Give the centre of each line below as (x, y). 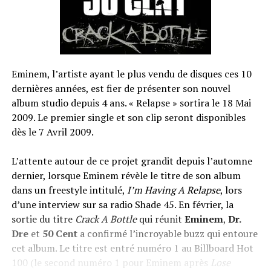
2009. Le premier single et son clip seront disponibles (128, 117)
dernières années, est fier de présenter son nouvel (121, 88)
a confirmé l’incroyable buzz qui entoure (167, 233)
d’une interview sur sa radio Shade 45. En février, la (122, 204)
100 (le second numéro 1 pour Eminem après (111, 263)
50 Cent (60, 233)
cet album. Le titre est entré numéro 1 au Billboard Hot (132, 248)
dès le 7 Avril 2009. (52, 132)
